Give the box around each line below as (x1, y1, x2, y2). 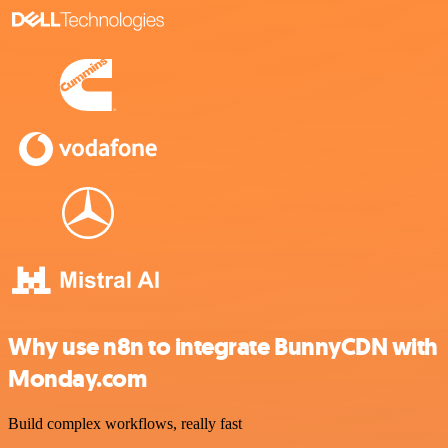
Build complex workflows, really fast (8, 415, 242, 433)
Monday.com (8, 363, 147, 396)
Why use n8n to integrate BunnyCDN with (8, 331, 438, 364)
